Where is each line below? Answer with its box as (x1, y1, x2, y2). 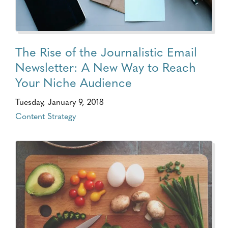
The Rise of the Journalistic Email (15, 42, 197, 61)
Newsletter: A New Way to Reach (15, 58, 196, 76)
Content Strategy (15, 110, 76, 122)
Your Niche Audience (15, 73, 132, 91)
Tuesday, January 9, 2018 (15, 96, 104, 107)
